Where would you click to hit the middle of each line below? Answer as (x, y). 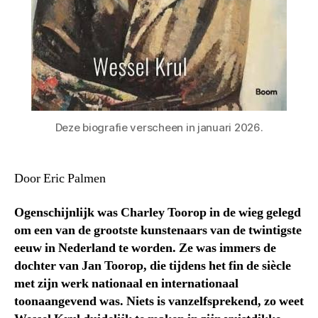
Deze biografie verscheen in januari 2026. (159, 127)
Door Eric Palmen (60, 179)
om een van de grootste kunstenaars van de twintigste (158, 230)
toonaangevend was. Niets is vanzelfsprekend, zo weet (159, 301)
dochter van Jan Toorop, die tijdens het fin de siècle (153, 265)
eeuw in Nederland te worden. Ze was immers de (145, 248)
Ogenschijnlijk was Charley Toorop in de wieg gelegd (158, 212)
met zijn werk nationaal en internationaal (126, 283)
